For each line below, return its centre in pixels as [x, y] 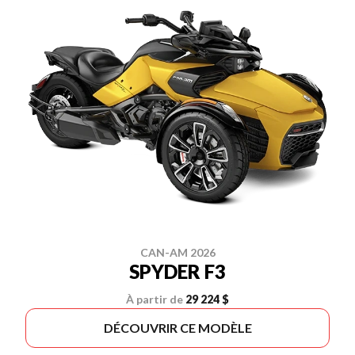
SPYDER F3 [177, 271]
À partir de [155, 299]
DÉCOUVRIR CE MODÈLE [177, 327]
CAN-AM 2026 [177, 252]
